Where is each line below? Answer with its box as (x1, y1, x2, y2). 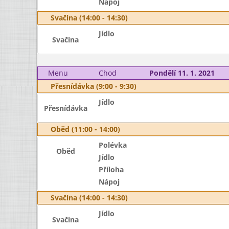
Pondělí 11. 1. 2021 (149, 68, 215, 78)
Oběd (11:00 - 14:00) (51, 124, 120, 134)
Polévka (98, 140, 127, 150)
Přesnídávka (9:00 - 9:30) (51, 81, 136, 91)
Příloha (98, 165, 124, 174)
